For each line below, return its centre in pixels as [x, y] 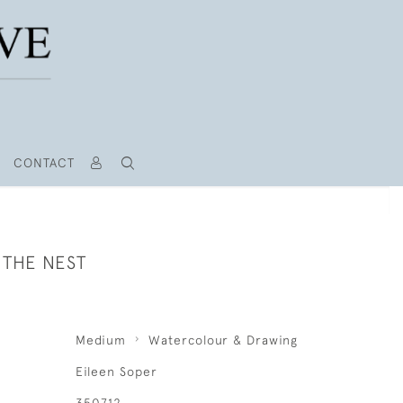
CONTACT [44, 163]
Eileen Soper [116, 372]
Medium [100, 340]
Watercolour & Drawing [223, 340]
